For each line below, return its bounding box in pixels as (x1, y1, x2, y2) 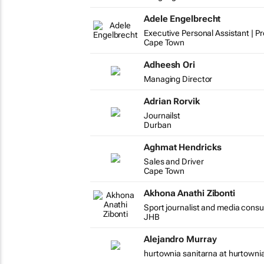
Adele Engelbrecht (144, 14, 221, 24)
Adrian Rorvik (144, 96, 200, 107)
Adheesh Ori (144, 60, 195, 70)
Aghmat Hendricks (144, 142, 222, 153)
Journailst (144, 111, 180, 120)
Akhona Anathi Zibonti (144, 188, 235, 199)
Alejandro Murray (144, 234, 217, 245)
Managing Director (144, 74, 213, 84)
